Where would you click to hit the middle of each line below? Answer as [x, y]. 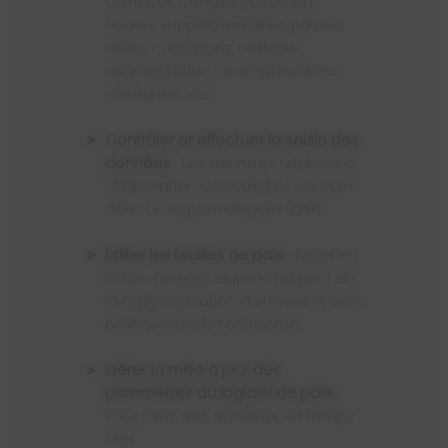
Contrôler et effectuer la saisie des [111, 139]
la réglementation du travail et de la [236, 300]
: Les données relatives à [263, 162]
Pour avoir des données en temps [229, 415]
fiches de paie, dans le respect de [230, 277]
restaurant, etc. [159, 93]
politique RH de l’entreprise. [203, 323]
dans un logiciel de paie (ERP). [214, 208]
